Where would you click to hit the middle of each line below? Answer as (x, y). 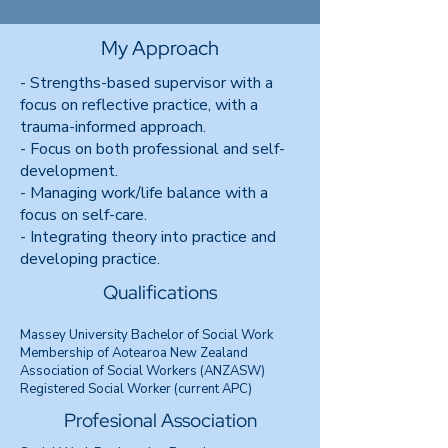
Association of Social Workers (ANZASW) (142, 371)
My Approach (160, 48)
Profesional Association (160, 420)
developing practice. (90, 259)
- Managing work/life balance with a (144, 193)
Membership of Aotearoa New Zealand (134, 353)
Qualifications (160, 292)
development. (69, 171)
